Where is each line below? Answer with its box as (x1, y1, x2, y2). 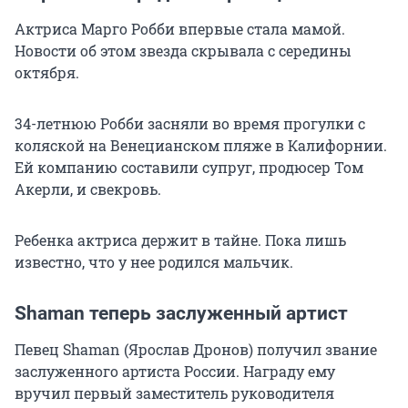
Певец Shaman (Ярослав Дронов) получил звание (15, 339, 377, 359)
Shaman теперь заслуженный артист (15, 301, 348, 324)
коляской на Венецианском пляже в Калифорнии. (15, 135, 387, 155)
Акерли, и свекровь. (15, 178, 161, 199)
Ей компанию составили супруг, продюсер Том (15, 157, 363, 177)
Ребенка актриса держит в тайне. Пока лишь (15, 229, 346, 250)
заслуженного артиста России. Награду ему (15, 361, 335, 381)
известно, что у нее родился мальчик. (15, 251, 293, 271)
